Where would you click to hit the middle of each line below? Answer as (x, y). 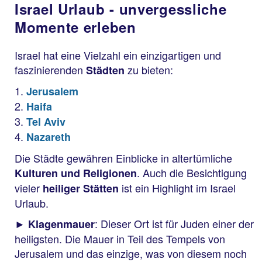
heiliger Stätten (81, 188)
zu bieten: (150, 69)
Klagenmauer (61, 224)
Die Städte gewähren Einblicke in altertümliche (123, 158)
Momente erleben (75, 27)
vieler (29, 187)
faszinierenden (50, 69)
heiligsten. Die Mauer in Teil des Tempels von (120, 239)
